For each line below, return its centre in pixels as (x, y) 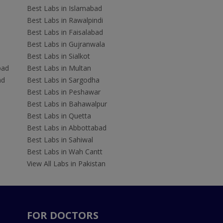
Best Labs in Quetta (59, 116)
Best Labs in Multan (59, 68)
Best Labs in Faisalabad (65, 32)
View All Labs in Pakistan (66, 164)
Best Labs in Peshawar (63, 92)
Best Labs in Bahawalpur (67, 104)
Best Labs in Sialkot (58, 56)
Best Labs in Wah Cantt (64, 152)
